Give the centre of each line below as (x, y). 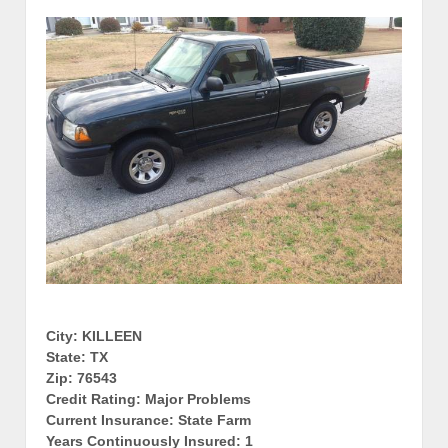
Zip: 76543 (81, 378)
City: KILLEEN (94, 336)
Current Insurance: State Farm (148, 420)
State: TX (77, 357)
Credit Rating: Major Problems (148, 399)
